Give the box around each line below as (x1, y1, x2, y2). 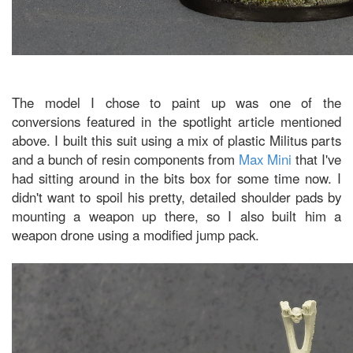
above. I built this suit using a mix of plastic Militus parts (12, 131, 341, 150)
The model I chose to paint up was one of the (12, 93, 341, 112)
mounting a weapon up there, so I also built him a (12, 206, 341, 225)
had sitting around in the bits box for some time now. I (12, 169, 341, 188)
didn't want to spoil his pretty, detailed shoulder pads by (12, 188, 341, 206)
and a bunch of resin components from (12, 150, 239, 169)
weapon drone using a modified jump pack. (12, 225, 259, 244)
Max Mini (239, 150, 292, 169)
